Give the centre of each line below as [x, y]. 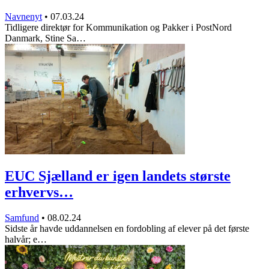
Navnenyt [23, 16]
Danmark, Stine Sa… [45, 38]
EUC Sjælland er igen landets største [118, 176]
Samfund [22, 218]
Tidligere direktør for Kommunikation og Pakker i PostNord [118, 27]
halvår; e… [26, 240]
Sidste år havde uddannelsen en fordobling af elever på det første [127, 229]
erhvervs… [39, 192]
